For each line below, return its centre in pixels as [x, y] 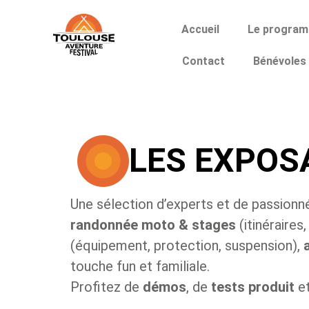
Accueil [201, 29]
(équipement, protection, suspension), [187, 245]
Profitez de [107, 287]
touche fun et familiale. [140, 266]
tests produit [253, 287]
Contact [203, 61]
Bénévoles [279, 61]
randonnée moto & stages [153, 225]
